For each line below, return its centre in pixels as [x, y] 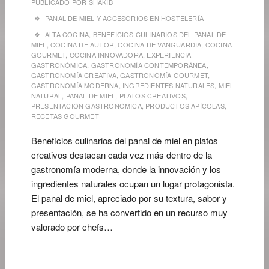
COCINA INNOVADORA [106, 55]
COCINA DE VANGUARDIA [160, 44]
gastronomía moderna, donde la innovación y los [126, 169]
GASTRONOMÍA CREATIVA [74, 75]
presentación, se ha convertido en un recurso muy [129, 212]
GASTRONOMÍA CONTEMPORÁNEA [149, 65]
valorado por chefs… [72, 227]
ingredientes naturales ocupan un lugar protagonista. [133, 183]
